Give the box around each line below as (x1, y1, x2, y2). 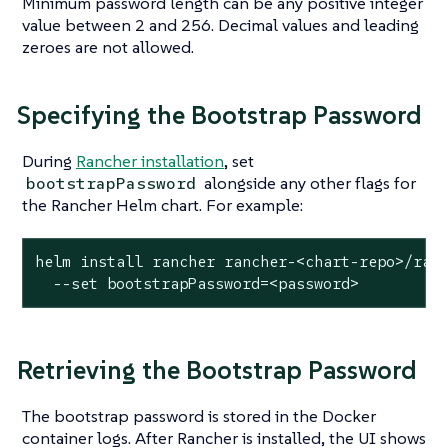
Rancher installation (76, 150, 224, 173)
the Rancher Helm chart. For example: (22, 194, 303, 217)
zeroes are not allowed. (22, 35, 194, 58)
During (22, 150, 76, 173)
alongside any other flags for (200, 172, 417, 195)
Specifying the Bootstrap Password (17, 98, 422, 131)
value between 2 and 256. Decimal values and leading (22, 13, 419, 36)
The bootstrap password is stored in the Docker (22, 405, 376, 428)
